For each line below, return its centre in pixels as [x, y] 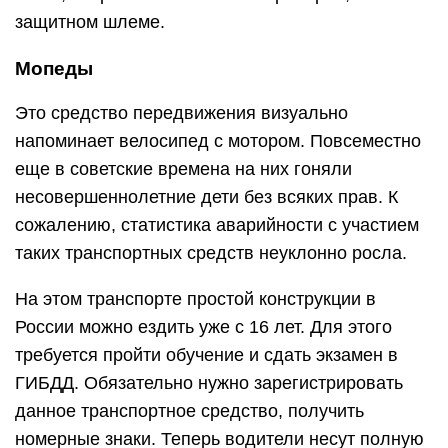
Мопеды [54, 68]
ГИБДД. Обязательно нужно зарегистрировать [209, 382]
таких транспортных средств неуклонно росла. [211, 252]
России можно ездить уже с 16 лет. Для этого [203, 326]
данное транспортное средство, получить [189, 410]
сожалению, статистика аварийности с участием [217, 224]
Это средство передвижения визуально [181, 112]
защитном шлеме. [90, 21]
